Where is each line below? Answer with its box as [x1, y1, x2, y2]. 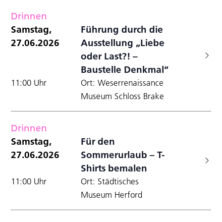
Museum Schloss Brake [81, 91, 165, 101]
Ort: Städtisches [81, 176, 139, 186]
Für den [81, 135, 115, 147]
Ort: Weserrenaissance [81, 77, 164, 88]
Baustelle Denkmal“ [81, 63, 169, 75]
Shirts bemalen [81, 162, 148, 174]
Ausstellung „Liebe [81, 36, 165, 49]
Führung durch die [81, 23, 164, 35]
